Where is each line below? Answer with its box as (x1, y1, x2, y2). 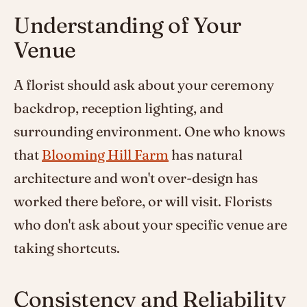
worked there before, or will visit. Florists (14, 192, 272, 210)
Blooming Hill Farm (42, 145, 169, 163)
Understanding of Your (14, 11, 241, 38)
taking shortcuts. (14, 238, 120, 256)
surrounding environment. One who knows (14, 122, 285, 140)
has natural (169, 145, 243, 163)
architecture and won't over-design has (14, 169, 258, 186)
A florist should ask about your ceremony (14, 75, 274, 93)
